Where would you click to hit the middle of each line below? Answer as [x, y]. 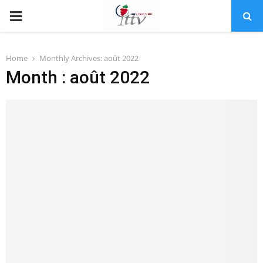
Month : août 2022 [78, 77]
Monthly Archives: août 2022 [89, 58]
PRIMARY [39, 15]
